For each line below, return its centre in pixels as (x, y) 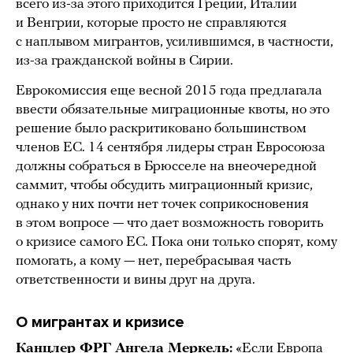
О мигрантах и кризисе (100, 322)
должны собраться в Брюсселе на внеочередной (166, 166)
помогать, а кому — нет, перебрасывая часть (154, 261)
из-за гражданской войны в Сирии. (126, 61)
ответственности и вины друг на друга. (137, 280)
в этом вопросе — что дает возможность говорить (170, 223)
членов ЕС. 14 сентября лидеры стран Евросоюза (171, 147)
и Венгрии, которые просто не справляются (151, 23)
